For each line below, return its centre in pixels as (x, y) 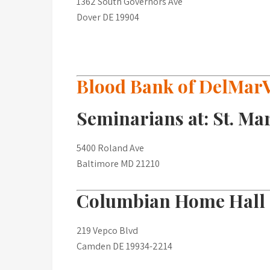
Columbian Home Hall (171, 200)
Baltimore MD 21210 (118, 163)
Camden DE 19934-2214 (124, 246)
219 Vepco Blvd (107, 230)
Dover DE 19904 (108, 17)
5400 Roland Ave (110, 148)
